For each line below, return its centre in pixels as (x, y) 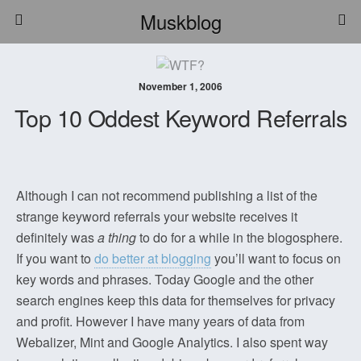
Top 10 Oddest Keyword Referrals (180, 117)
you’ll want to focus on (276, 258)
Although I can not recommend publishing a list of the (167, 195)
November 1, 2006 (180, 86)
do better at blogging (153, 258)
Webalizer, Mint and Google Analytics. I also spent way (172, 342)
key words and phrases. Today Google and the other (165, 279)
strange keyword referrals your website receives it (157, 216)
